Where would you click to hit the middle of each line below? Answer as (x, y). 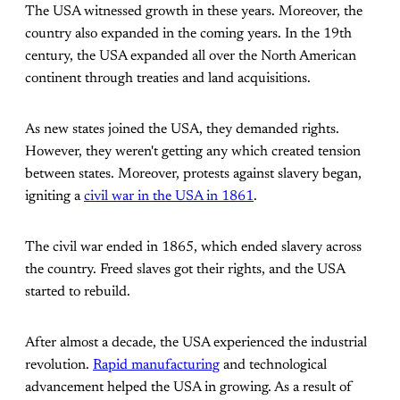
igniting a (54, 197)
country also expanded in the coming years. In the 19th (188, 34)
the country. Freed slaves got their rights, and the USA (185, 270)
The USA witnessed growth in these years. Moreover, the (194, 12)
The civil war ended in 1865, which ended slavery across (193, 248)
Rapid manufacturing (156, 366)
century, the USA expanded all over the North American (191, 57)
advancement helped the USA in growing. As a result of (189, 388)
